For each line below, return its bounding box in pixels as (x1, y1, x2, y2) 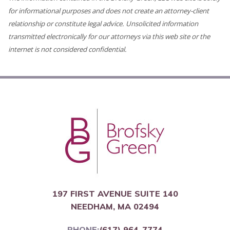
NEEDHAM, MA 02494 (71, 201, 159, 212)
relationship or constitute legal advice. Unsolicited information (8, 19, 198, 29)
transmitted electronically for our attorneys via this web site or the (8, 32, 210, 42)
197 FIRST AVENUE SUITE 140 (52, 188, 178, 199)
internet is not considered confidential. (8, 45, 127, 54)
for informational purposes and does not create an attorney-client (8, 6, 209, 16)
